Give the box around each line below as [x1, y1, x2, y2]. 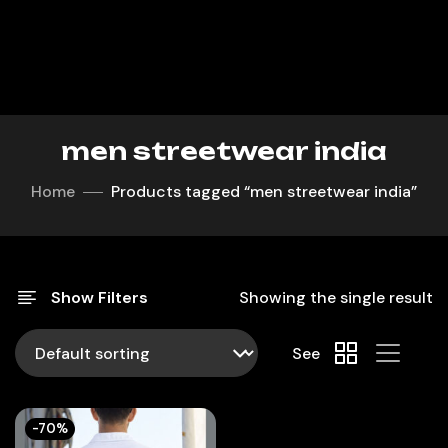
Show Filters [51, 286, 148, 308]
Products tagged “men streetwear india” [111, 181, 417, 202]
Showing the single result [239, 287, 433, 308]
